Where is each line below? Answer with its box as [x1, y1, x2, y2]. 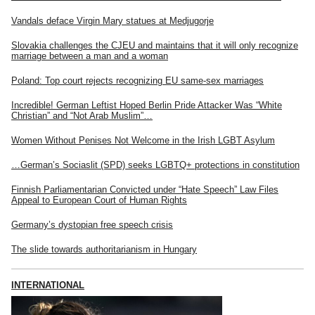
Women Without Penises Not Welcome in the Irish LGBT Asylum [11, 135, 275, 146]
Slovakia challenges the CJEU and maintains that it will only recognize [11, 40, 298, 51]
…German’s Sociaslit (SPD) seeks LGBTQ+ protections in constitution [11, 160, 300, 171]
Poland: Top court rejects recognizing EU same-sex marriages [11, 75, 264, 86]
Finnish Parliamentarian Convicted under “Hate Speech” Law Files [11, 184, 278, 195]
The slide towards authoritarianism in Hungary [11, 244, 197, 255]
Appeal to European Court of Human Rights [11, 195, 187, 206]
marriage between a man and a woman [11, 51, 168, 62]
